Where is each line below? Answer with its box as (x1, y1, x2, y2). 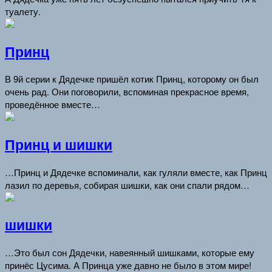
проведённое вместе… (5, 98, 100, 111)
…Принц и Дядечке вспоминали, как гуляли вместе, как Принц (5, 165, 267, 178)
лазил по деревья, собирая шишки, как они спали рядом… (5, 178, 250, 191)
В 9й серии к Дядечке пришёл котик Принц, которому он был (5, 72, 259, 86)
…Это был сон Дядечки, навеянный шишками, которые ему (5, 246, 254, 259)
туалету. (5, 5, 41, 18)
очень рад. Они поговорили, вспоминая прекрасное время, (5, 85, 249, 98)
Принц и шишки (5, 135, 112, 155)
